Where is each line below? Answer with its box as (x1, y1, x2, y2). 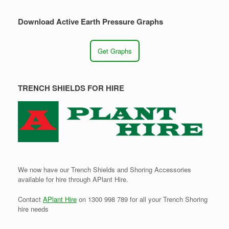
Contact (18, 194, 43, 204)
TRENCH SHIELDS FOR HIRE (18, 82, 124, 94)
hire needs (18, 203, 49, 214)
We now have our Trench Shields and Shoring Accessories (18, 165, 191, 175)
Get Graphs (97, 46, 132, 56)
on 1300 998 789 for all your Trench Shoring (77, 194, 208, 204)
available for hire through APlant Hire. (18, 174, 128, 185)
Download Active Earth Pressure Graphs (18, 16, 163, 28)
